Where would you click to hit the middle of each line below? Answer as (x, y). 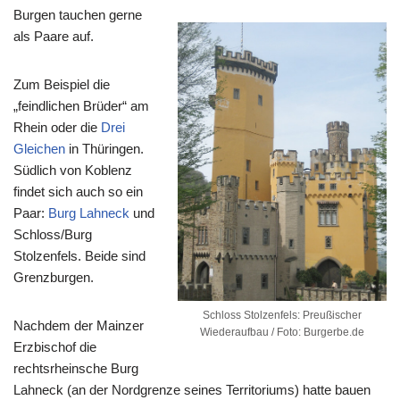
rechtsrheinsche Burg (76, 368)
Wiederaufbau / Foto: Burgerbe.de (282, 333)
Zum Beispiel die (62, 84)
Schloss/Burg (53, 234)
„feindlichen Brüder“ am (81, 105)
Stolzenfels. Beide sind (79, 255)
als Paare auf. (54, 36)
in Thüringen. (104, 148)
